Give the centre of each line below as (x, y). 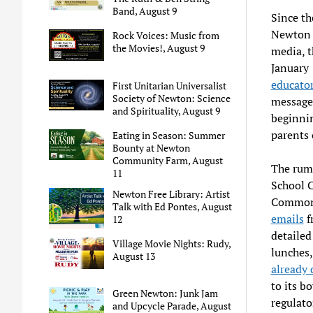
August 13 (134, 256)
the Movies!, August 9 (159, 48)
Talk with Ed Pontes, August (173, 206)
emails (287, 218)
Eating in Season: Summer (169, 135)
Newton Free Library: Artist (172, 194)
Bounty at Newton (152, 147)
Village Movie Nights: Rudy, (172, 244)
